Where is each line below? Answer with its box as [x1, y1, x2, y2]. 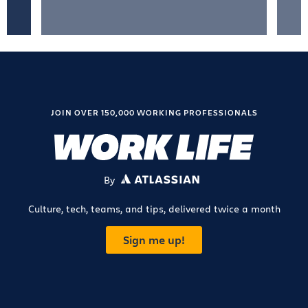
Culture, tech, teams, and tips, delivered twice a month [27, 202, 280, 215]
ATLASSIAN [162, 174, 206, 185]
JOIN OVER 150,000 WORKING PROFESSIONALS [50, 107, 258, 118]
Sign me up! [123, 232, 185, 247]
